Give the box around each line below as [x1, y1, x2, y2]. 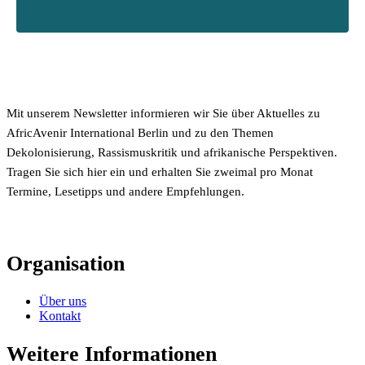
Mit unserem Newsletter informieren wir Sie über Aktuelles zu [7, 107, 320, 120]
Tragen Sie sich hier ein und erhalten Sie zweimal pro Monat [7, 165, 313, 178]
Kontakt [39, 309, 81, 323]
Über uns [39, 294, 86, 309]
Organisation [7, 251, 125, 275]
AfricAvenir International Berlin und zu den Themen [7, 126, 274, 139]
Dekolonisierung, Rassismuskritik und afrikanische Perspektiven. [7, 146, 337, 159]
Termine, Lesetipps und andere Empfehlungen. [7, 185, 244, 198]
